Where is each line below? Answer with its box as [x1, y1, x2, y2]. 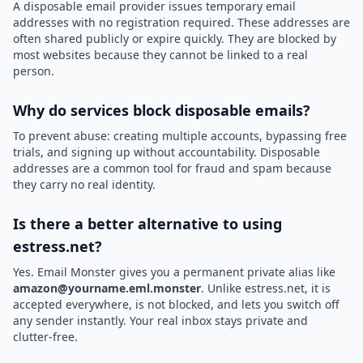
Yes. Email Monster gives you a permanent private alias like [13, 264, 335, 280]
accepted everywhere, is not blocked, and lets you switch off [13, 297, 340, 312]
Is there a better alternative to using [13, 214, 282, 233]
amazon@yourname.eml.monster [13, 280, 201, 296]
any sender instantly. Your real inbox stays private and [13, 313, 308, 328]
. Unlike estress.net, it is [201, 280, 331, 296]
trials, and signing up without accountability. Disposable [13, 144, 320, 160]
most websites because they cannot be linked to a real [13, 47, 308, 62]
